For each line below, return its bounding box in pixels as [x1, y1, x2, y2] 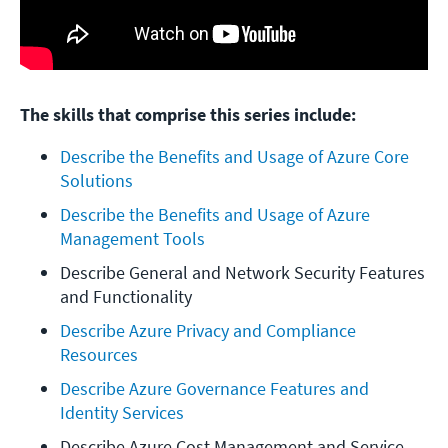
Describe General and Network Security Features [60, 260, 425, 284]
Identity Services [60, 400, 184, 424]
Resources [60, 342, 138, 366]
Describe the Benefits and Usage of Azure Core [60, 144, 409, 168]
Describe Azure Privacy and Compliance [60, 318, 356, 342]
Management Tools [60, 226, 205, 250]
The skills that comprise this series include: [20, 102, 356, 126]
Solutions [60, 168, 133, 192]
